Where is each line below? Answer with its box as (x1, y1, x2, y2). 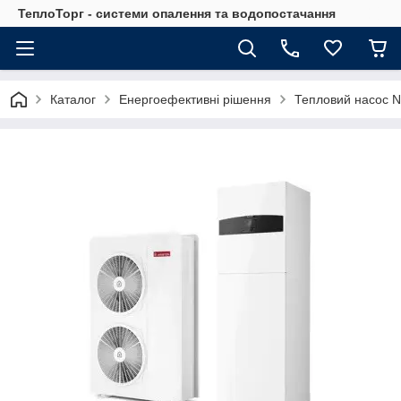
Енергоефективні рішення (119, 92, 271, 107)
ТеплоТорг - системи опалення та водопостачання (18, 6, 336, 21)
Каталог (50, 92, 96, 107)
